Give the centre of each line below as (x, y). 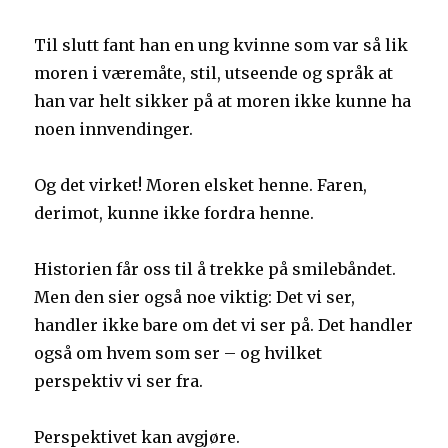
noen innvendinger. (114, 129)
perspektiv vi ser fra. (119, 381)
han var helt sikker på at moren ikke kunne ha (223, 101)
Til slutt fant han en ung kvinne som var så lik (221, 45)
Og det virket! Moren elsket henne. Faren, (201, 185)
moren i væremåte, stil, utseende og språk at (214, 73)
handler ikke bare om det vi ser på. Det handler (224, 325)
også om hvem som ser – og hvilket (178, 353)
